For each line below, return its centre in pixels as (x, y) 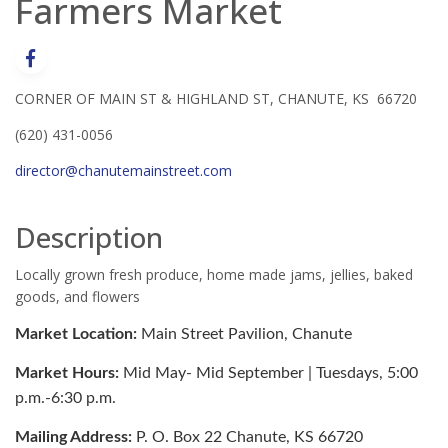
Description (89, 236)
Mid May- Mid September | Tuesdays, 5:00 (270, 372)
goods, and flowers (77, 296)
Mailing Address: (75, 436)
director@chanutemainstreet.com (123, 170)
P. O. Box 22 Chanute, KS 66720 (249, 436)
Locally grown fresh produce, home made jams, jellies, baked (214, 274)
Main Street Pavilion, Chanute (246, 333)
